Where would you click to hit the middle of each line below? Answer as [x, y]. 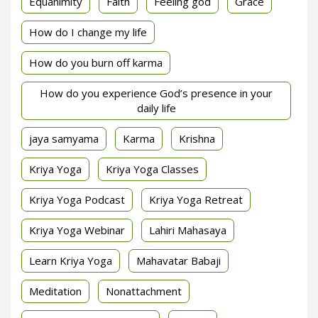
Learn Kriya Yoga [71, 260]
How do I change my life [88, 32]
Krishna [197, 138]
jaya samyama [64, 138]
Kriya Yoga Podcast [77, 199]
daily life [156, 108]
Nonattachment [144, 291]
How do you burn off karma [96, 62]
